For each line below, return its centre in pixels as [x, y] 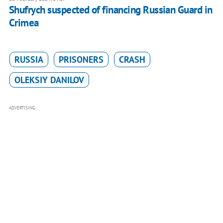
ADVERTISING [22, 108]
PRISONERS [81, 59]
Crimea [24, 22]
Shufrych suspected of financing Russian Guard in [111, 9]
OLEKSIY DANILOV [49, 80]
